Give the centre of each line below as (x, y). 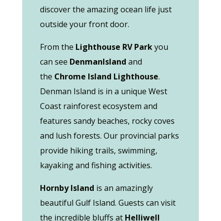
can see (55, 62)
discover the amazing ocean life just (106, 9)
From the (57, 47)
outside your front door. (84, 24)
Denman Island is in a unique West (103, 91)
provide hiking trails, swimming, (98, 150)
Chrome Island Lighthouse (106, 76)
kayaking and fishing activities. (96, 165)
